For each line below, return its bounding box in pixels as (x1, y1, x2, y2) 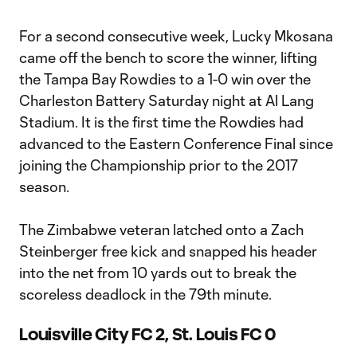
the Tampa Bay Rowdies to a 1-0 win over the (19, 70, 311, 88)
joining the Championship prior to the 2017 (19, 156, 298, 174)
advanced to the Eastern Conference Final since (19, 135, 333, 152)
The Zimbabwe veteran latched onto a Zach (19, 221, 304, 238)
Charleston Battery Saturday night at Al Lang (19, 92, 314, 109)
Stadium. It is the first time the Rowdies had (19, 113, 304, 131)
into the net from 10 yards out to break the (19, 264, 296, 281)
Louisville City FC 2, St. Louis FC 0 (19, 325, 276, 343)
